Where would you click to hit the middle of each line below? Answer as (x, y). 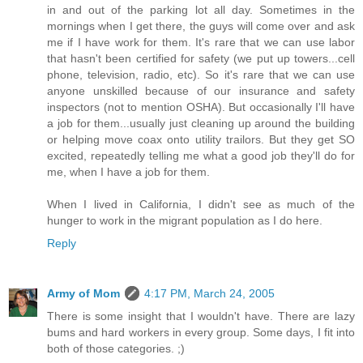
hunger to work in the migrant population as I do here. (185, 221)
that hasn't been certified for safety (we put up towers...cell (201, 59)
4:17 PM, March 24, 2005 (209, 294)
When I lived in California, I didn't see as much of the (201, 205)
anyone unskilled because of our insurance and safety (201, 91)
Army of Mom (83, 294)
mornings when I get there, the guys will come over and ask (201, 26)
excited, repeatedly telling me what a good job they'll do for (201, 156)
